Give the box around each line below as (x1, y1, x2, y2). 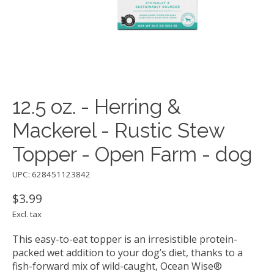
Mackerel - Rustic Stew (12, 119, 224, 143)
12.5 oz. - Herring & (12, 95, 181, 119)
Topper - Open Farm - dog (12, 143, 252, 167)
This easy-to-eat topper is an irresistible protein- (12, 232, 237, 246)
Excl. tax (12, 209, 42, 220)
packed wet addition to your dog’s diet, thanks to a (12, 246, 243, 260)
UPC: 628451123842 (12, 169, 91, 180)
